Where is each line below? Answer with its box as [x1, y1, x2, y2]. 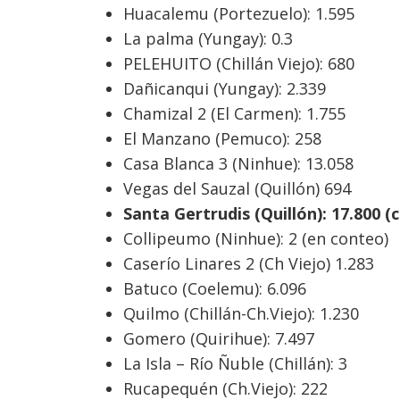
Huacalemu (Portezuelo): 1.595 [122, 3, 354, 25]
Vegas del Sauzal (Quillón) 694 [122, 178, 351, 200]
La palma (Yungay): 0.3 [122, 28, 293, 50]
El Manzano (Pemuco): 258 [122, 128, 321, 150]
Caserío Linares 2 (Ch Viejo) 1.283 [122, 253, 374, 275]
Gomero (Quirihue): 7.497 [122, 328, 314, 350]
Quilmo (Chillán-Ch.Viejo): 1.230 [122, 303, 359, 325]
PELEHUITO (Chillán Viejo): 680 [122, 53, 354, 75]
